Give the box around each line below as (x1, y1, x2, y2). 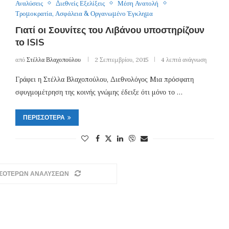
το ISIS (15, 36, 44, 49)
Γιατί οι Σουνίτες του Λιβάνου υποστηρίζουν (15, 24, 204, 36)
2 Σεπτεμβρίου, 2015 (94, 55, 149, 63)
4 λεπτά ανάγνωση (161, 55, 207, 63)
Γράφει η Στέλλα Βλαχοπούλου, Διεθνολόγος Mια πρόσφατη (15, 74, 194, 84)
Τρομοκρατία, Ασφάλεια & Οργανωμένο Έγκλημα (15, 9, 153, 18)
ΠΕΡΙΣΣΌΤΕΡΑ (22, 113, 65, 122)
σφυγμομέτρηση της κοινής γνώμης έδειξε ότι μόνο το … (15, 87, 182, 97)
